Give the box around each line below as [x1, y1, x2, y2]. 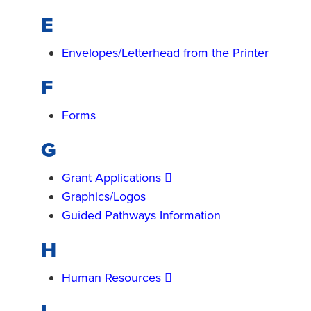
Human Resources [62, 270, 161, 285]
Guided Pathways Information [62, 208, 221, 223]
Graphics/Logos [62, 189, 146, 204]
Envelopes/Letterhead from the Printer [62, 45, 269, 60]
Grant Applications [62, 170, 161, 185]
